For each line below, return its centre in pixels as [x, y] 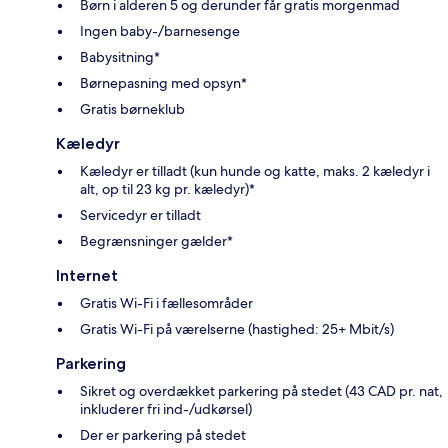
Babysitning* [120, 57]
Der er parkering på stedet [163, 435]
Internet [87, 276]
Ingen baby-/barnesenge [160, 31]
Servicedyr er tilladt [140, 215]
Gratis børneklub [132, 109]
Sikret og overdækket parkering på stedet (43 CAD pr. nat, [261, 391]
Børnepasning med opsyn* [163, 83]
